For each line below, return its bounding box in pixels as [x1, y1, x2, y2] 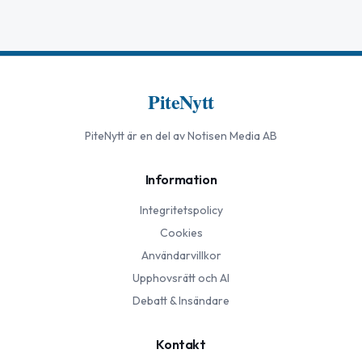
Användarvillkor [141, 248, 221, 263]
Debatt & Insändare [133, 293, 229, 309]
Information [145, 171, 217, 188]
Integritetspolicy [139, 203, 223, 218]
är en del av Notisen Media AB [124, 128, 277, 144]
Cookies [159, 225, 203, 241]
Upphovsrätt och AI [133, 271, 229, 286]
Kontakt [156, 336, 206, 353]
